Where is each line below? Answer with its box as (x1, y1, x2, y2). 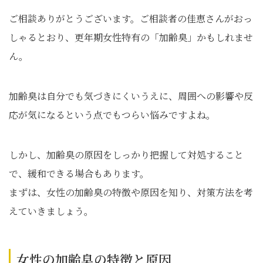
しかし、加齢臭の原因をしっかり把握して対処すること (9, 148, 244, 161)
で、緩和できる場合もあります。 (9, 167, 149, 180)
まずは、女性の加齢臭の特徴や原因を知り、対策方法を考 (9, 186, 253, 199)
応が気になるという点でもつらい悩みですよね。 (9, 108, 215, 122)
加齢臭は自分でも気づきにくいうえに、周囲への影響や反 (9, 89, 253, 103)
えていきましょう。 (9, 204, 93, 218)
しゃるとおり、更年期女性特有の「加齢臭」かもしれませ (9, 31, 253, 44)
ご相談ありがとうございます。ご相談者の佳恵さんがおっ (9, 12, 252, 25)
